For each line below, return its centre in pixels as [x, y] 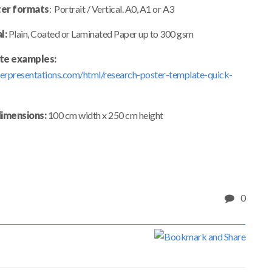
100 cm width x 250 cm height [105, 115]
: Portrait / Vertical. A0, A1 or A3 [111, 9]
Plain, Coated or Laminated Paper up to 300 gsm [101, 34]
